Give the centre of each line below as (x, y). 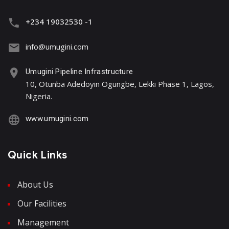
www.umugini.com (57, 119)
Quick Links (38, 155)
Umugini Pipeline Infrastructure (79, 72)
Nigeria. (39, 96)
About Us (35, 185)
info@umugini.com (57, 47)
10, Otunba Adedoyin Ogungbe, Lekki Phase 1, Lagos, (120, 84)
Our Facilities (42, 204)
